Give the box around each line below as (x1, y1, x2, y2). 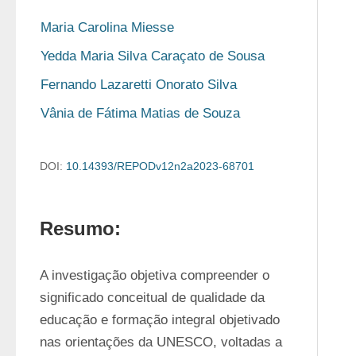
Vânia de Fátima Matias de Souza (41, 106, 240, 121)
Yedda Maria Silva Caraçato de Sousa (41, 48, 265, 64)
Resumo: (40, 218, 121, 239)
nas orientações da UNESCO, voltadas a (40, 335, 282, 350)
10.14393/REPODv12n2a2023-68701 (66, 160, 254, 172)
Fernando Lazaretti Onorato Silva (41, 77, 237, 92)
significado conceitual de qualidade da (40, 290, 265, 305)
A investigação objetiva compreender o (40, 268, 269, 283)
